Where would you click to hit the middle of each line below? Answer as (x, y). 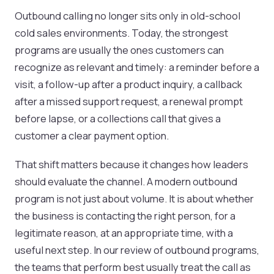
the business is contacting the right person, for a (125, 216)
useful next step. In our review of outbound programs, (137, 250)
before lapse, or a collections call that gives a (118, 119)
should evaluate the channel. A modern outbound (126, 182)
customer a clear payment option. (92, 136)
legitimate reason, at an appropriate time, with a (124, 233)
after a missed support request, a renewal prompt (129, 102)
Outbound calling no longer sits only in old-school (128, 16)
